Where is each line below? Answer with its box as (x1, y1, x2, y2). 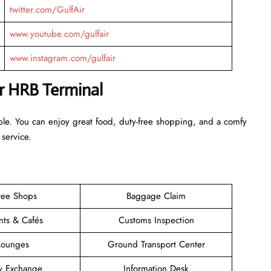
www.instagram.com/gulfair (9, 51, 116, 65)
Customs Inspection (118, 213, 194, 227)
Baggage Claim (126, 189, 186, 203)
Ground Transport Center (107, 237, 205, 251)
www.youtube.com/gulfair (9, 27, 109, 41)
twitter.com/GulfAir (9, 2, 85, 16)
